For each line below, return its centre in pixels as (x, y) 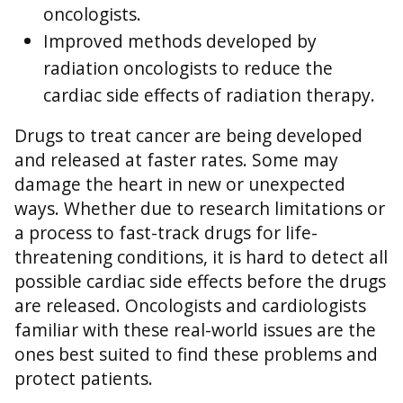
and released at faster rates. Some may (176, 160)
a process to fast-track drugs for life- (166, 233)
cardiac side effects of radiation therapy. (209, 95)
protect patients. (88, 379)
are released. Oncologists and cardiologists (190, 306)
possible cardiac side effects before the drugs (200, 282)
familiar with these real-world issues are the (195, 330)
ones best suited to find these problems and (196, 354)
